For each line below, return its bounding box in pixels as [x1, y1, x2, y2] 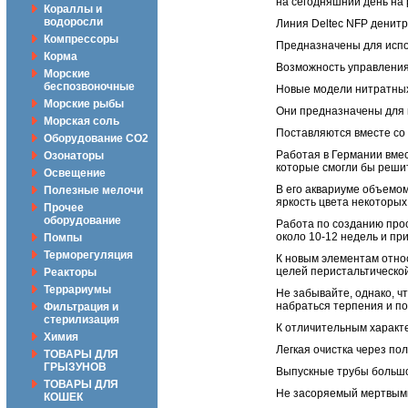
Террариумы [44, 283, 111, 296]
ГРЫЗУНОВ [44, 361, 107, 373]
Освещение [44, 167, 106, 179]
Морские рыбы [44, 97, 124, 110]
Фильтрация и [44, 301, 118, 313]
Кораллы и [44, 3, 102, 15]
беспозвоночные [44, 80, 135, 93]
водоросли [44, 15, 103, 28]
